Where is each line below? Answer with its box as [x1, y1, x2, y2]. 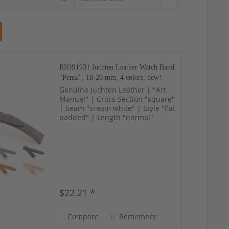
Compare [65, 211, 99, 221]
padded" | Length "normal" [59, 112, 154, 122]
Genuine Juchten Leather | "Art [59, 84, 167, 95]
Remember [119, 211, 157, 221]
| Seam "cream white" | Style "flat [59, 103, 176, 113]
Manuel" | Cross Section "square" [59, 94, 175, 104]
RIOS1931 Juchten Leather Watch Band [59, 63, 175, 71]
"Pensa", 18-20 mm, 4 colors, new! [59, 73, 162, 81]
